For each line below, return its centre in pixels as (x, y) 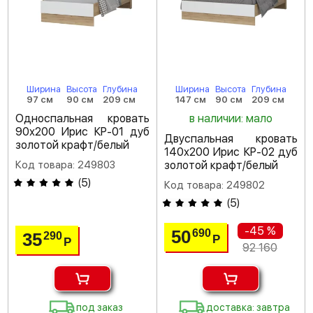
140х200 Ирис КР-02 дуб (231, 152)
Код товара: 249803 (65, 165)
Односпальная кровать (82, 118)
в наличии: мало (231, 118)
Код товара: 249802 (214, 185)
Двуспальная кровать (231, 138)
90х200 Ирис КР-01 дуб (82, 131)
